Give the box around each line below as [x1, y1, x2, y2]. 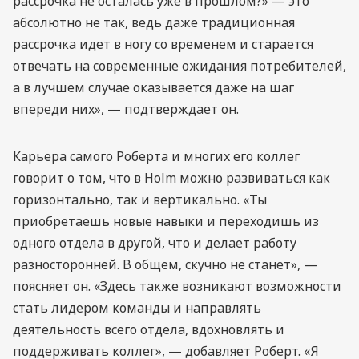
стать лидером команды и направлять [13, 298, 261, 317]
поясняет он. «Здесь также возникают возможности [13, 276, 341, 295]
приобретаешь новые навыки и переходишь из [13, 212, 319, 230]
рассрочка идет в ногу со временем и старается [13, 34, 313, 53]
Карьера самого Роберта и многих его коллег [13, 147, 300, 165]
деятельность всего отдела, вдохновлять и [13, 320, 284, 338]
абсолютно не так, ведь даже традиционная [13, 13, 295, 31]
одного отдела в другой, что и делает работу [13, 233, 296, 252]
